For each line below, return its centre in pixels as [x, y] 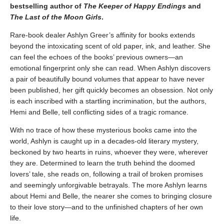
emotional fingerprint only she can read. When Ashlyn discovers [110, 68]
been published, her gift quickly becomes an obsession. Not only [111, 90]
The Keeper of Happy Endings [135, 6]
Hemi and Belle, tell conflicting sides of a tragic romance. [99, 112]
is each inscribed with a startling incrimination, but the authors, [108, 101]
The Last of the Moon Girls [56, 17]
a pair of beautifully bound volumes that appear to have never [107, 79]
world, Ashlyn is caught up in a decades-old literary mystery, [104, 141]
